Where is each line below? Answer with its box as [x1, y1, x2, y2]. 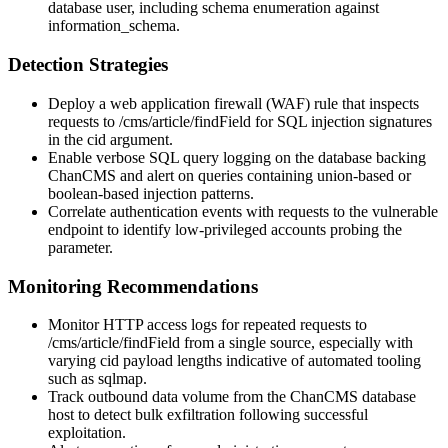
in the [48, 130, 87, 148]
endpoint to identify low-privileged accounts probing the [48, 220, 402, 238]
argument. [106, 130, 173, 148]
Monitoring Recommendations [8, 275, 258, 297]
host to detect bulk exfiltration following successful [48, 406, 368, 424]
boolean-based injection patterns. [48, 184, 254, 202]
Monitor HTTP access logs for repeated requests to [48, 316, 367, 334]
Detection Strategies [8, 54, 168, 76]
